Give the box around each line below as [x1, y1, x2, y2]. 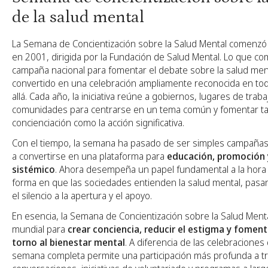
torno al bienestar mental [12, 236, 125, 249]
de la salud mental [12, 8, 144, 28]
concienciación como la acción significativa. [12, 116, 184, 130]
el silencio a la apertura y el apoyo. [12, 189, 152, 203]
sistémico [12, 163, 55, 176]
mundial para [12, 223, 68, 236]
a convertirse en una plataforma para [12, 150, 167, 163]
